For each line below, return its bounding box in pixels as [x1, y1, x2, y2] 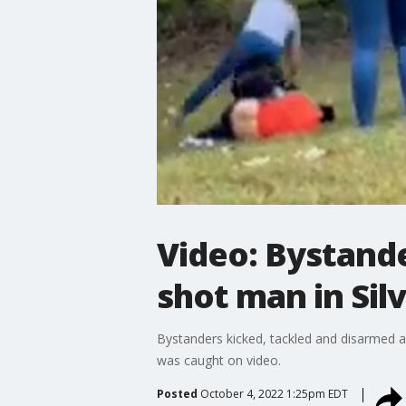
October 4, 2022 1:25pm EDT [199, 385, 348, 401]
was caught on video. [156, 351, 281, 369]
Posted [156, 385, 198, 401]
